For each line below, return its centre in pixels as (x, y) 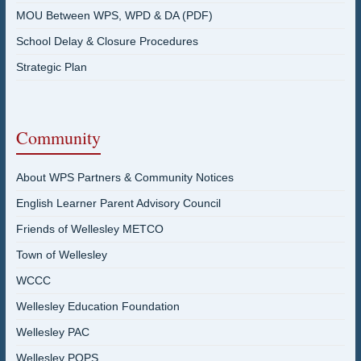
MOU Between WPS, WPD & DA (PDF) (114, 15)
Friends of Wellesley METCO (89, 229)
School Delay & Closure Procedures (107, 41)
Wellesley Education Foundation (98, 306)
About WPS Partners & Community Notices (124, 177)
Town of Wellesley (61, 255)
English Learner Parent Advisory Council (118, 203)
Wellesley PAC (52, 332)
